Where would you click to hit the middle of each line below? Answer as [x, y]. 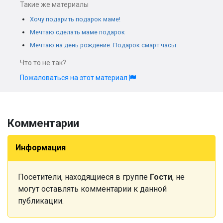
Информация [41, 148]
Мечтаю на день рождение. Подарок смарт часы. [104, 45]
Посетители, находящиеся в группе [84, 177]
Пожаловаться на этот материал [74, 78]
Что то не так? [43, 63]
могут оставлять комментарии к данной [92, 189]
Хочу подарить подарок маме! [75, 19]
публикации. [41, 201]
